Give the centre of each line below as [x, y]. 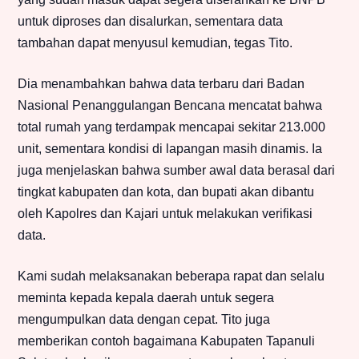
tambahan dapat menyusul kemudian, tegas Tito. [155, 43]
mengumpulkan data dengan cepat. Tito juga [144, 320]
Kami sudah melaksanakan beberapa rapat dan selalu [171, 276]
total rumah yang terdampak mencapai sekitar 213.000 [171, 127]
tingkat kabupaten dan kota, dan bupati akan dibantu [166, 192]
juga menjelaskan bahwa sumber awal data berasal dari [176, 171]
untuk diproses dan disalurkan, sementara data [150, 22]
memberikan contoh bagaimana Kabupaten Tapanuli [166, 341]
